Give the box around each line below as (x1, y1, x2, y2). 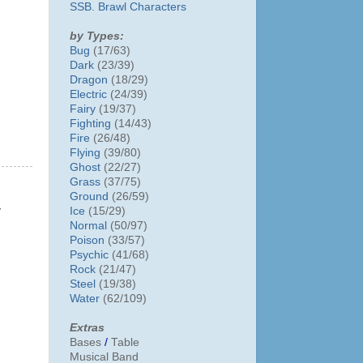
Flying (70, 146, 100, 159)
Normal (70, 219, 107, 232)
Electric (70, 88, 107, 100)
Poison (70, 233, 105, 246)
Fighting (70, 117, 111, 130)
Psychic (70, 248, 109, 261)
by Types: (70, 29, 124, 42)
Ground (70, 190, 109, 203)
